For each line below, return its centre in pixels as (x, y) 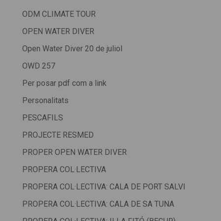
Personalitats (45, 101)
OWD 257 (38, 66)
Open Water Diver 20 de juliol (72, 49)
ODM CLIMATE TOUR (59, 14)
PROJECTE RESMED (58, 135)
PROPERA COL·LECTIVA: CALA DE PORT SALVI (104, 187)
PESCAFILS (42, 118)
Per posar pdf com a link (64, 83)
